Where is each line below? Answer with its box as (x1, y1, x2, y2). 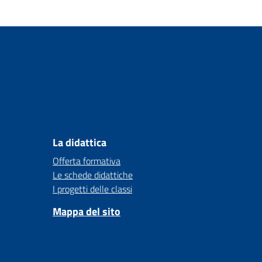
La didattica (53, 135, 106, 150)
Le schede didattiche (53, 168, 133, 182)
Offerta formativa (53, 154, 120, 168)
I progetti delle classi (53, 182, 132, 196)
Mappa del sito (53, 204, 120, 219)
